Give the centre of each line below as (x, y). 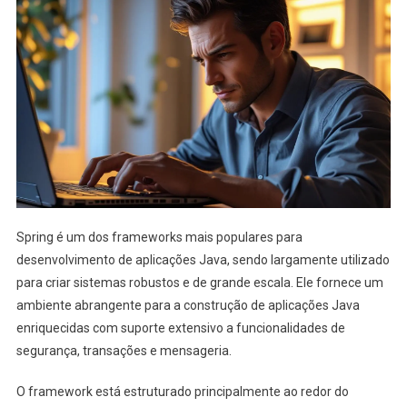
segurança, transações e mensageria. (124, 350)
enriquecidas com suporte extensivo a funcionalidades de (180, 328)
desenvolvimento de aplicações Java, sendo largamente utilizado (203, 259)
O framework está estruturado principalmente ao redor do (182, 391)
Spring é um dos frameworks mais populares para (159, 237)
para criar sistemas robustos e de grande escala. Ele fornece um (199, 282)
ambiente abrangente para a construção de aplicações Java (188, 305)
